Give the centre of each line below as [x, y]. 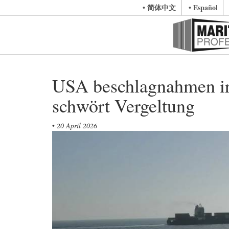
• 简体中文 [159, 7]
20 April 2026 [77, 125]
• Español [203, 7]
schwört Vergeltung [123, 105]
